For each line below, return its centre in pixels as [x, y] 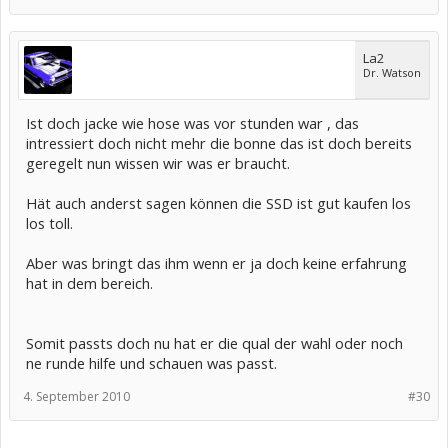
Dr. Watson [392, 72]
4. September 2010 [76, 396]
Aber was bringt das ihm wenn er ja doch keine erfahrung [216, 263]
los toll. [49, 223]
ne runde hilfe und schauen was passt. [151, 363]
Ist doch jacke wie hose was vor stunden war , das [192, 123]
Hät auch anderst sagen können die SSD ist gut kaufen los [218, 203]
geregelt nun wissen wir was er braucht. [158, 163]
